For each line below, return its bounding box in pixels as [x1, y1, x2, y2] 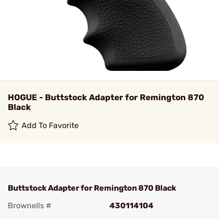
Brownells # [8, 201, 51, 210]
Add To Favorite [22, 121, 79, 130]
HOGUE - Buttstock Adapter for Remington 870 [8, 92, 204, 102]
